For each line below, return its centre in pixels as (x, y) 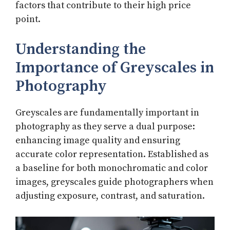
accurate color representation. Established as (112, 155)
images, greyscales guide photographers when (114, 182)
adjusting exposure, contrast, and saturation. (110, 196)
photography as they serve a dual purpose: (105, 127)
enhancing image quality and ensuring (98, 141)
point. (28, 20)
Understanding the (81, 50)
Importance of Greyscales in (115, 68)
